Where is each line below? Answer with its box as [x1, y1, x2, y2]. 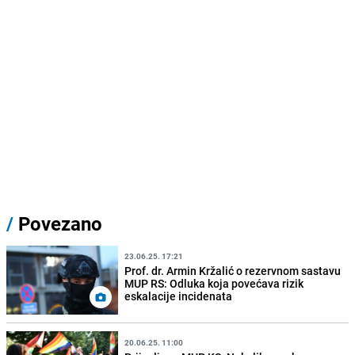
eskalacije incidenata [124, 288, 233, 304]
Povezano [13, 210, 102, 236]
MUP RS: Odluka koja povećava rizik [124, 276, 304, 292]
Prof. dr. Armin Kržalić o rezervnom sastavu [124, 263, 342, 279]
